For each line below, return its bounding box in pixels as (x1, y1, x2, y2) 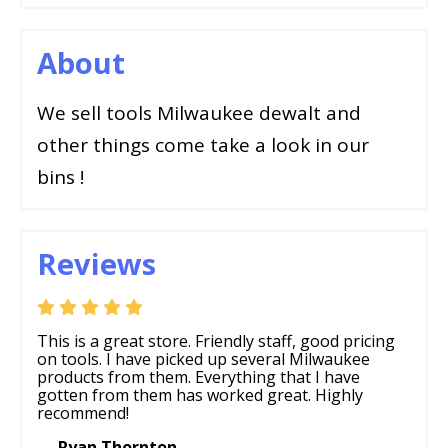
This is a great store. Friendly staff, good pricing (37, 330, 395, 353)
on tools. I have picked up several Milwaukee (37, 348, 370, 371)
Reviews (37, 244, 156, 284)
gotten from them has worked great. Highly (37, 384, 363, 407)
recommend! (37, 402, 129, 425)
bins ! (37, 164, 84, 191)
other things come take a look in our (37, 132, 369, 159)
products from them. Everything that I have (37, 366, 360, 389)
